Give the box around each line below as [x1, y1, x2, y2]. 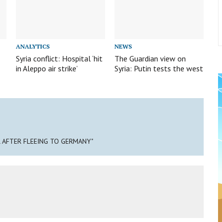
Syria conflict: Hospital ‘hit [16, 53, 103, 63]
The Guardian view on [114, 53, 186, 63]
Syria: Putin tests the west [114, 63, 204, 73]
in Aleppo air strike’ [16, 63, 78, 73]
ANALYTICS [16, 42, 50, 50]
